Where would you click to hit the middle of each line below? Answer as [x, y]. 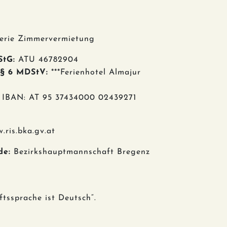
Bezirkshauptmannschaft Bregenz [80, 152]
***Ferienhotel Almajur [94, 72]
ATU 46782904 [47, 60]
